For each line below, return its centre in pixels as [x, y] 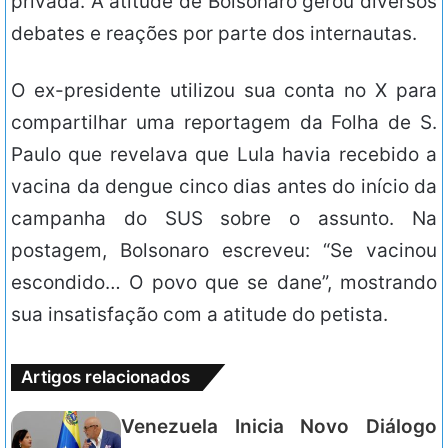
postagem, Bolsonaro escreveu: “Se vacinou [224, 251]
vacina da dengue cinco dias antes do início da [224, 187]
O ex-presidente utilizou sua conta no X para [224, 91]
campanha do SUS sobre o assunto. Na [224, 219]
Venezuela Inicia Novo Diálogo [279, 427]
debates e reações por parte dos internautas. [214, 34]
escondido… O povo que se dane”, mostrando [224, 283]
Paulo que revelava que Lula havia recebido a [224, 155]
